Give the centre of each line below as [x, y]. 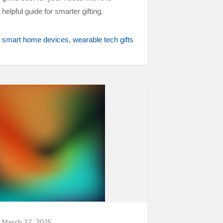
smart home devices [35, 40]
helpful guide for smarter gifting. [53, 11]
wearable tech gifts [103, 40]
